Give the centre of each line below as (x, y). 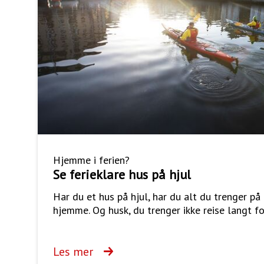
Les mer (73, 251)
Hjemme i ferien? (91, 160)
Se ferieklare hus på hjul (122, 174)
